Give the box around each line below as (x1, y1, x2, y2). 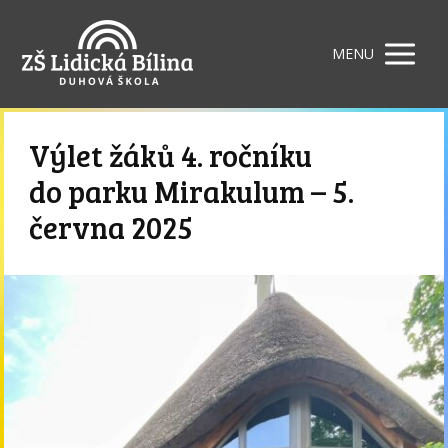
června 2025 (29, 207, 194, 248)
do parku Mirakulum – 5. (29, 171, 355, 212)
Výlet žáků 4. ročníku (29, 135, 313, 176)
